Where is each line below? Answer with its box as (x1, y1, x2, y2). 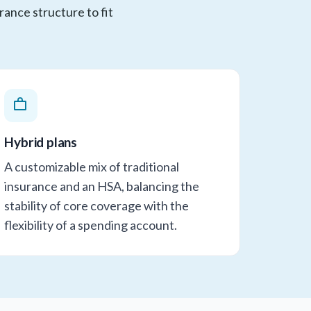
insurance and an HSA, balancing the (4, 178, 200, 194)
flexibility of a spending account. (4, 217, 178, 233)
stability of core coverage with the (4, 197, 190, 213)
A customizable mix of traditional (4, 158, 180, 174)
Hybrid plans (4, 133, 78, 150)
